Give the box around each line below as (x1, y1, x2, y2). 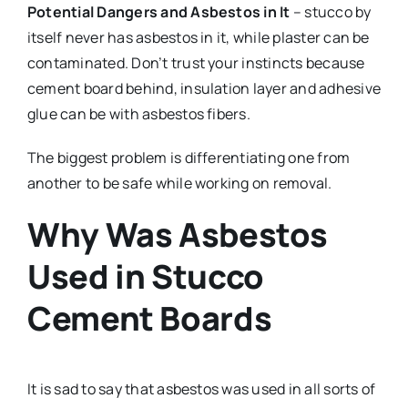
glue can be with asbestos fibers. (26, 104, 250, 125)
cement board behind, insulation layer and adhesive (26, 78, 381, 99)
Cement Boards (26, 296, 272, 342)
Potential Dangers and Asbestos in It (26, 2, 291, 23)
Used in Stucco (26, 254, 264, 300)
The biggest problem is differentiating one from (26, 148, 351, 168)
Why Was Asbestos (26, 212, 328, 258)
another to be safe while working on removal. (26, 173, 332, 194)
